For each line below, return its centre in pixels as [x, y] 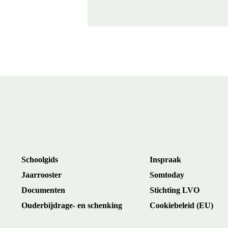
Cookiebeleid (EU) [181, 205]
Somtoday [167, 175]
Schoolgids [40, 159]
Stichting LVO [175, 190]
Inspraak [165, 159]
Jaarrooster [41, 175]
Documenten [43, 190]
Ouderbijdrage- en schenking [72, 205]
